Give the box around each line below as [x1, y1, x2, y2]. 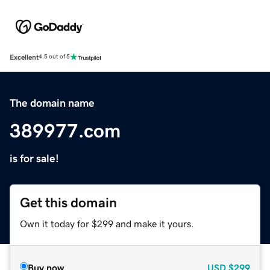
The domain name [10, 97, 95, 108]
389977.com [10, 121, 121, 140]
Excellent [10, 53, 39, 61]
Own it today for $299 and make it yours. [20, 218, 194, 228]
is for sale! [10, 152, 59, 164]
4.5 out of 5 [39, 54, 70, 60]
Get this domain [20, 195, 117, 210]
